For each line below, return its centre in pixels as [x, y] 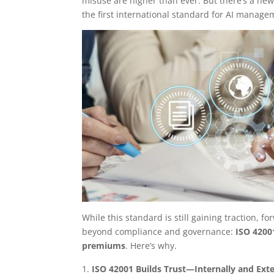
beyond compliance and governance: [159, 232]
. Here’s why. [151, 246]
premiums [104, 246]
